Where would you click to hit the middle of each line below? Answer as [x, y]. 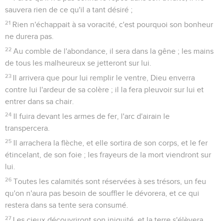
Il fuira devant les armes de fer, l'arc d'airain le [92, 116]
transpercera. [27, 128]
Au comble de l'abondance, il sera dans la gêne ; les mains [114, 51]
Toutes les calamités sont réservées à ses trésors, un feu [110, 181]
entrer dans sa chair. [39, 101]
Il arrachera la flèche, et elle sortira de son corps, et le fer [111, 143]
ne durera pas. [29, 36]
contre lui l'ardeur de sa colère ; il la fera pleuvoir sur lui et [104, 90]
